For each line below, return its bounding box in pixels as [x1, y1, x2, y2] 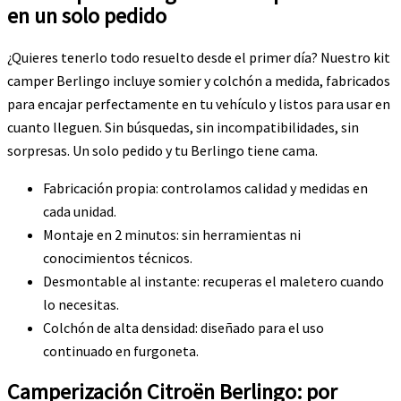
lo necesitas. [43, 294, 119, 313]
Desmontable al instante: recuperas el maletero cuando [43, 271, 384, 290]
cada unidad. [43, 201, 116, 220]
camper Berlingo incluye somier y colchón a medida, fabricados [7, 71, 390, 90]
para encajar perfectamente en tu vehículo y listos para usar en [7, 94, 390, 113]
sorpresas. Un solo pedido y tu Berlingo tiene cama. [7, 141, 318, 159]
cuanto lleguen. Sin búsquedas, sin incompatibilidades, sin [7, 117, 359, 136]
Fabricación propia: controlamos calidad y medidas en [43, 178, 368, 197]
